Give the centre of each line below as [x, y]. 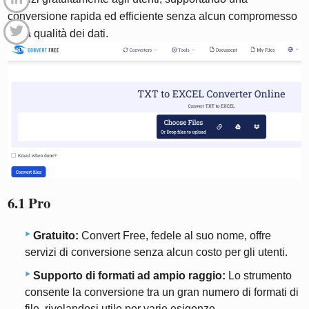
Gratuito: [56, 236]
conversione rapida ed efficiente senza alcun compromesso [153, 16]
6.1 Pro [29, 202]
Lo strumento [259, 276]
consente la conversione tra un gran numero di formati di [162, 292]
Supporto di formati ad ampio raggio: [129, 276]
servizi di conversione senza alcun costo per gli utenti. [156, 252]
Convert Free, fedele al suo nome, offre [175, 236]
